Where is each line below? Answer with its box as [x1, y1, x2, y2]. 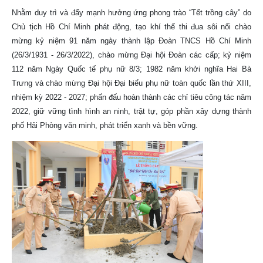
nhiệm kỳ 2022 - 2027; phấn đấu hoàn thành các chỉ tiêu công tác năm [12, 93, 251, 102]
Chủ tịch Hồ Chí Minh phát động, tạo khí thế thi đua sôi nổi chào [12, 22, 251, 31]
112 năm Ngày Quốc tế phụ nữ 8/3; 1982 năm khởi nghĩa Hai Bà [12, 65, 251, 73]
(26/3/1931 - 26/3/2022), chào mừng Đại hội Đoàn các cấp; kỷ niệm [12, 50, 251, 59]
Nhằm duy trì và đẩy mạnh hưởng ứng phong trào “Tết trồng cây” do [12, 8, 251, 17]
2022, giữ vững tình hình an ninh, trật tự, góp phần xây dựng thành [12, 107, 251, 116]
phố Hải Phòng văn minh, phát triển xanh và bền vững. [12, 121, 198, 130]
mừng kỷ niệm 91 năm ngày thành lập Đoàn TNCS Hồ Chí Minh [12, 36, 251, 45]
